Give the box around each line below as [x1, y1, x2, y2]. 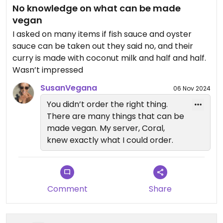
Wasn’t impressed [12, 64, 83, 76]
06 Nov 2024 [173, 84, 211, 93]
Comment [47, 183, 88, 195]
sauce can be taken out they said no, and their [12, 40, 193, 52]
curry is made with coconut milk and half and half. [12, 52, 206, 64]
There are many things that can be [47, 111, 184, 122]
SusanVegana [40, 82, 97, 94]
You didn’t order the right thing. [47, 99, 168, 110]
